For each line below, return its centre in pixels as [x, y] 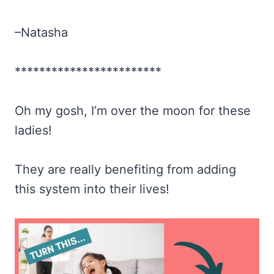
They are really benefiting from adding [125, 170]
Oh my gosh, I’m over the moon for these [133, 111]
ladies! [33, 131]
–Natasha [41, 33]
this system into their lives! [92, 189]
